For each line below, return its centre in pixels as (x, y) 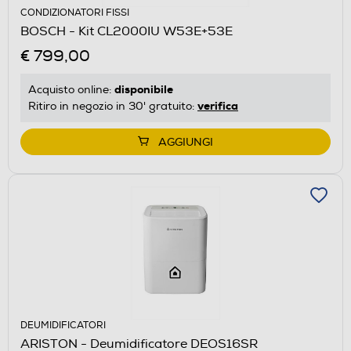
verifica (218, 105)
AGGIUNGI (186, 142)
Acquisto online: (71, 89)
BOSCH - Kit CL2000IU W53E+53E (127, 31)
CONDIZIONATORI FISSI (75, 13)
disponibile (144, 89)
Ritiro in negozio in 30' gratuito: (113, 106)
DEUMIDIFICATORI (63, 325)
